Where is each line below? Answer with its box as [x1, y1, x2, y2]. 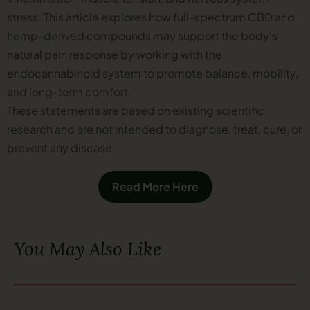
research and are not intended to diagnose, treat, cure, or [7, 121, 302, 136]
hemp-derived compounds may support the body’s [7, 28, 277, 43]
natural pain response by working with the [7, 46, 222, 62]
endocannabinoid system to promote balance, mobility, [7, 65, 298, 80]
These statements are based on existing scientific [7, 102, 264, 118]
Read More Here [111, 179, 199, 194]
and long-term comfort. [7, 84, 131, 99]
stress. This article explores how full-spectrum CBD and [7, 9, 295, 24]
